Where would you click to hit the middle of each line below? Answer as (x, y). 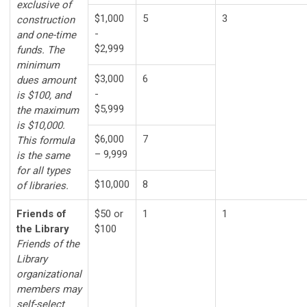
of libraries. (42, 186)
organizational (49, 274)
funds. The (40, 50)
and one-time (46, 35)
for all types (44, 171)
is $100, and (44, 95)
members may (49, 289)
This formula (46, 140)
